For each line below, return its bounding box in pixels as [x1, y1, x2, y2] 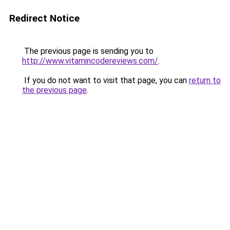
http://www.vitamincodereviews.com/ [22, 56, 158, 66]
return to [189, 75, 221, 85]
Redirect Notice [9, 12, 80, 24]
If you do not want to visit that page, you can [22, 75, 189, 85]
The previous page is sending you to [22, 46, 154, 56]
